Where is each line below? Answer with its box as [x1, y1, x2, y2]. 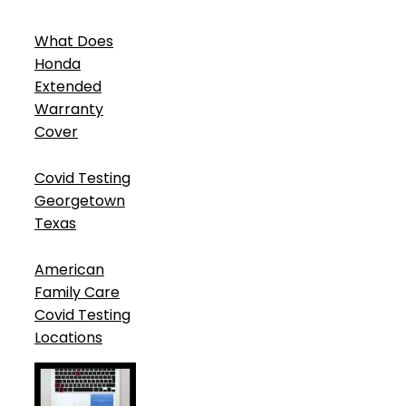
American [34, 259, 104, 281]
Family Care [34, 282, 120, 304]
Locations [34, 327, 102, 349]
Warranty [34, 99, 103, 121]
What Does [34, 31, 113, 53]
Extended [34, 76, 101, 98]
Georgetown [34, 190, 125, 212]
